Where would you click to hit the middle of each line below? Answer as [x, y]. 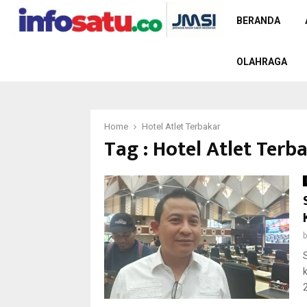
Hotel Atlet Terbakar [181, 126]
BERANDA [258, 21]
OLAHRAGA [262, 62]
